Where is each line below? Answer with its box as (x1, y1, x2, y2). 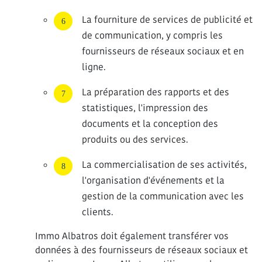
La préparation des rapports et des (82, 86, 229, 98)
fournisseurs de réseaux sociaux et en (82, 45, 244, 57)
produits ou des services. (82, 133, 188, 146)
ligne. (82, 61, 106, 73)
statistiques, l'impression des (82, 102, 208, 114)
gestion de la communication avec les (82, 190, 244, 202)
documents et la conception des (82, 118, 218, 130)
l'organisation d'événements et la (82, 174, 225, 187)
